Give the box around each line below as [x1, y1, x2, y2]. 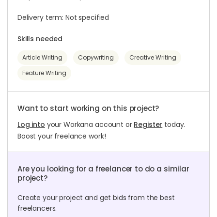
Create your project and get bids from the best [17, 193, 175, 202]
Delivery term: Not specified [17, 13, 109, 22]
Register [134, 120, 163, 129]
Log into [17, 120, 45, 129]
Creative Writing [129, 53, 176, 62]
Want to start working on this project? [17, 103, 159, 113]
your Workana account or [45, 120, 134, 129]
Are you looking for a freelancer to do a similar [17, 164, 189, 174]
